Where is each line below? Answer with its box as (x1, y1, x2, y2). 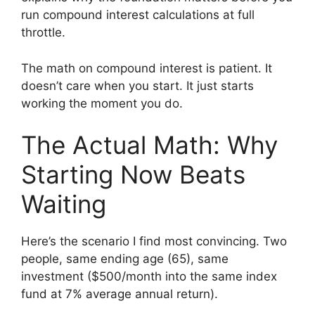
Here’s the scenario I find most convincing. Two (21, 234, 287, 249)
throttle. (21, 25, 65, 40)
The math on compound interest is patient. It (21, 60, 272, 75)
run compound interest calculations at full (21, 8, 255, 22)
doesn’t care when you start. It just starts (21, 78, 254, 93)
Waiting (21, 189, 106, 219)
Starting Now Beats (21, 160, 245, 190)
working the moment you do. (21, 96, 183, 110)
